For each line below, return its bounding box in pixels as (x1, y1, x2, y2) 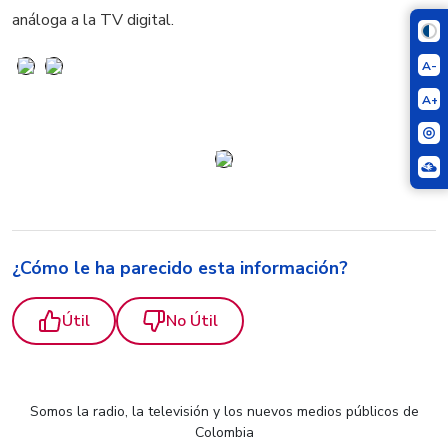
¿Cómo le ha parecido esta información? (12, 256, 348, 281)
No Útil (166, 310, 218, 333)
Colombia (194, 423, 254, 443)
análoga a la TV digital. (12, 8, 174, 31)
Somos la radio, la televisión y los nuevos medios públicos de (29, 402, 419, 422)
